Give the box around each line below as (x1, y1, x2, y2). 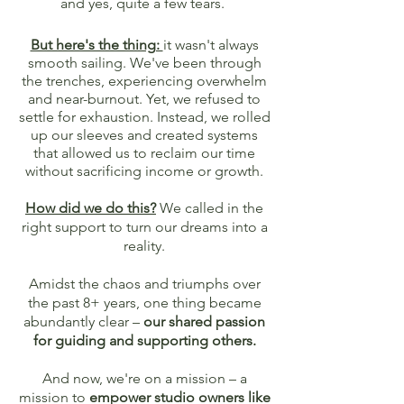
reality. (124, 237, 165, 254)
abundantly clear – (23, 313, 143, 330)
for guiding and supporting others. (32, 332, 256, 349)
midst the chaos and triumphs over (38, 275, 261, 292)
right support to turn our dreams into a (21, 218, 268, 235)
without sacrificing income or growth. (25, 162, 263, 179)
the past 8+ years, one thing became (27, 294, 262, 311)
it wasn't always (162, 36, 259, 53)
